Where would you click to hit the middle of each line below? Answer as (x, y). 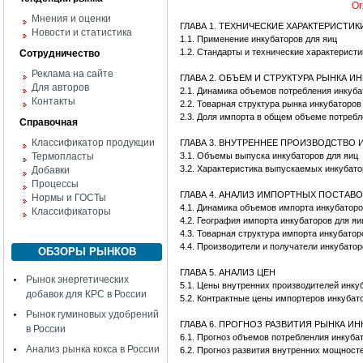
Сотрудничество (60, 53)
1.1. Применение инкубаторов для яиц (258, 39)
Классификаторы (71, 211)
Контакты (53, 101)
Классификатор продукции (93, 143)
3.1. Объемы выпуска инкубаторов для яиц (269, 156)
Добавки (51, 170)
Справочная (49, 122)
